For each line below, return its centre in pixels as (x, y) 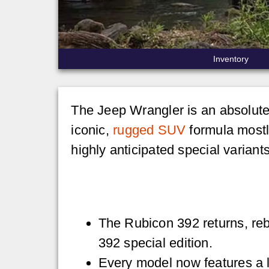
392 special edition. (155, 243)
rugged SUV (150, 130)
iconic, (92, 130)
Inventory (231, 59)
